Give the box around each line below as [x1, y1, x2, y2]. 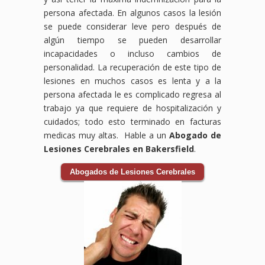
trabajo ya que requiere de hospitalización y [44, 102, 221, 114]
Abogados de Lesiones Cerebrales [70, 167, 195, 176]
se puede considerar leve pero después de [44, 20, 221, 32]
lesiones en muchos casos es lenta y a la [44, 75, 221, 86]
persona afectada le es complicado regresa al [44, 88, 221, 100]
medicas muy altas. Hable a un [44, 129, 169, 141]
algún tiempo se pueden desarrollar [44, 34, 221, 46]
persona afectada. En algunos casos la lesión [44, 7, 221, 18]
